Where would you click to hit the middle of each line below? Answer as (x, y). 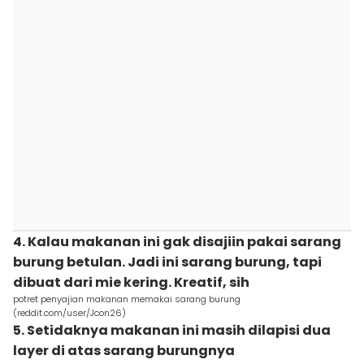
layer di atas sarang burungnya (124, 351)
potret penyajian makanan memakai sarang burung (127, 299)
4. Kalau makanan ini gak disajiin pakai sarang (177, 242)
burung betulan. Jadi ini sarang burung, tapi (167, 262)
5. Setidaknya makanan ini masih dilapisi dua (172, 330)
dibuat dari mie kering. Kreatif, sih (131, 282)
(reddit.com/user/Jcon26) (69, 313)
